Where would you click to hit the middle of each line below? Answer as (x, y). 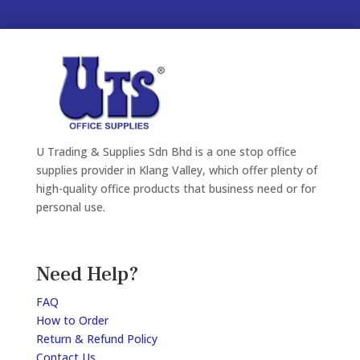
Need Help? (87, 274)
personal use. (70, 207)
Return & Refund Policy (96, 339)
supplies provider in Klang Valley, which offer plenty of (176, 170)
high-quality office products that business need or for (176, 189)
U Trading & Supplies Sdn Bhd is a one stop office (166, 152)
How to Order (72, 321)
